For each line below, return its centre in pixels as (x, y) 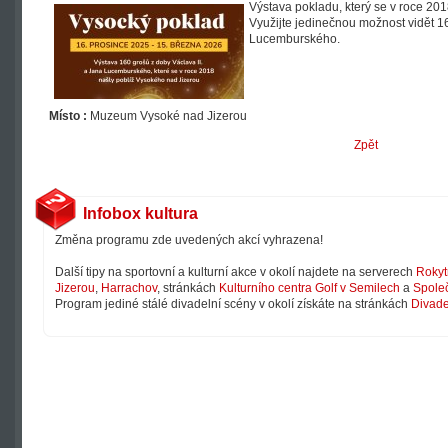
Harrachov (129, 288)
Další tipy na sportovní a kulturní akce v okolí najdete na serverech (235, 272)
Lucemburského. (294, 39)
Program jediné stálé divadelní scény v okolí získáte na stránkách (233, 304)
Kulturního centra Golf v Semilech (309, 288)
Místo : (69, 116)
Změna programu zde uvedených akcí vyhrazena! (189, 240)
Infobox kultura (140, 213)
